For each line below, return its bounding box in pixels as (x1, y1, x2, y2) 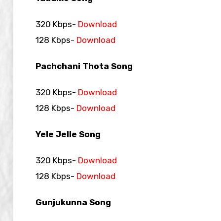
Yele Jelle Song (36, 129, 101, 139)
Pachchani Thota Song (36, 61, 133, 71)
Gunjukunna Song (36, 197, 111, 207)
